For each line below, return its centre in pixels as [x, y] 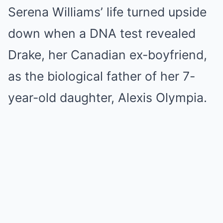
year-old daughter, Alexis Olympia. [108, 98]
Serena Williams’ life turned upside [107, 12]
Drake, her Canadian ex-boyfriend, [108, 55]
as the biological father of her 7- [102, 76]
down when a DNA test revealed [102, 34]
